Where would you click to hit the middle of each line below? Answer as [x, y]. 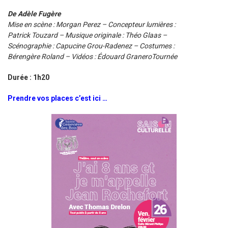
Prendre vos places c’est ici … [58, 98]
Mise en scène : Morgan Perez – [58, 24]
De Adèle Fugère [34, 13]
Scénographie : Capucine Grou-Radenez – [74, 46]
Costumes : [157, 46]
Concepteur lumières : [142, 24]
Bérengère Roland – [39, 56]
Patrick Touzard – [36, 35]
